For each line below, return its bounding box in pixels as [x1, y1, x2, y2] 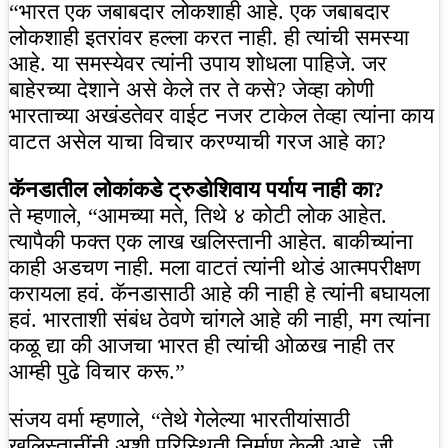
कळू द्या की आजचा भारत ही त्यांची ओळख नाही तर [9, 333, 395, 359]
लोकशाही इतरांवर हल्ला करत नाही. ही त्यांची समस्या [9, 25, 409, 51]
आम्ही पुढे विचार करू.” [9, 359, 185, 385]
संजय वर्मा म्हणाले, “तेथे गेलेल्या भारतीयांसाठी [9, 407, 350, 433]
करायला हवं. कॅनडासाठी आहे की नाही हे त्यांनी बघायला [9, 281, 430, 307]
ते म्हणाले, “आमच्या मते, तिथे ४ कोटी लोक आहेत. [9, 203, 387, 229]
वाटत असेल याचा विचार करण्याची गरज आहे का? [9, 129, 386, 155]
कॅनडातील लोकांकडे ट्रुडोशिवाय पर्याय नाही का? [9, 177, 384, 203]
